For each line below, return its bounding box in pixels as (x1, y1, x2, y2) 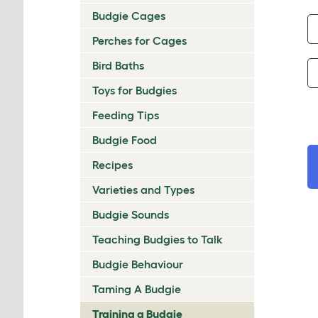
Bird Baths (92, 59, 144, 72)
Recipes (92, 158, 133, 171)
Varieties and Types (92, 183, 194, 196)
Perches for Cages (92, 34, 187, 47)
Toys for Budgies (92, 84, 177, 97)
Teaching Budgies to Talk (92, 233, 223, 246)
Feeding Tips (92, 109, 159, 121)
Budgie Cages (92, 9, 165, 22)
